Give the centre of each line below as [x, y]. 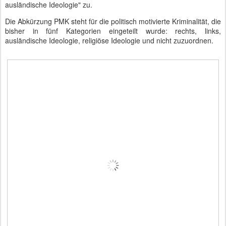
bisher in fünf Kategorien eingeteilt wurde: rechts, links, [113, 31]
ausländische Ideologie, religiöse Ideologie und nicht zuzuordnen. [109, 40]
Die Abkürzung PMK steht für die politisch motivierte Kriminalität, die [113, 21]
